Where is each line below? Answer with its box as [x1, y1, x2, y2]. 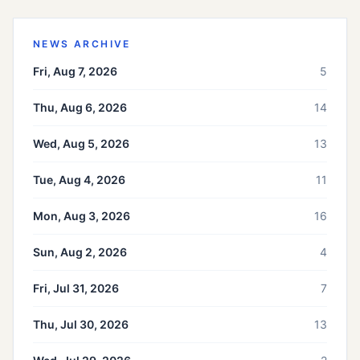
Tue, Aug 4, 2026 [33, 173, 125, 187]
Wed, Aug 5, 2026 [33, 137, 129, 151]
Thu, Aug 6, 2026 [33, 100, 127, 115]
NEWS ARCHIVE [33, 38, 131, 51]
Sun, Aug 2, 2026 [33, 245, 127, 260]
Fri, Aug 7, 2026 [33, 64, 117, 79]
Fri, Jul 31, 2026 [33, 281, 119, 296]
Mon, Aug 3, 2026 [33, 209, 130, 223]
